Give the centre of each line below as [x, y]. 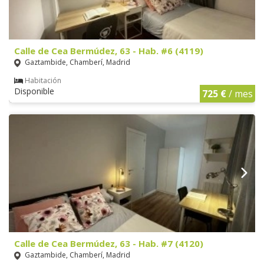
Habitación [43, 81]
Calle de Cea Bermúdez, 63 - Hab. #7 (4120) [109, 244]
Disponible [34, 91]
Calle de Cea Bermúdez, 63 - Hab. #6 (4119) [109, 51]
